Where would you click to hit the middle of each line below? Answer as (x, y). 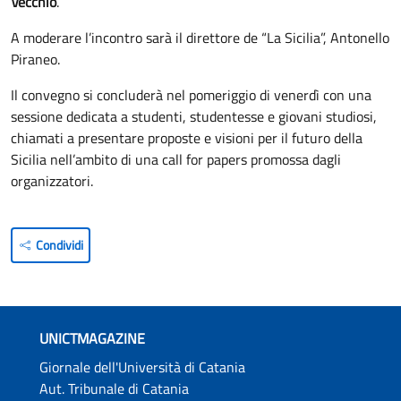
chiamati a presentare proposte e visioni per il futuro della (187, 137)
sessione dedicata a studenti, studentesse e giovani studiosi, (194, 116)
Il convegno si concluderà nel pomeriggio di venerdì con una (191, 94)
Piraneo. (35, 59)
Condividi (60, 244)
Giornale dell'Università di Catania (144, 367)
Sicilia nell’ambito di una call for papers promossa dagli (176, 159)
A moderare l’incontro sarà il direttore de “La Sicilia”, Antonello (200, 37)
